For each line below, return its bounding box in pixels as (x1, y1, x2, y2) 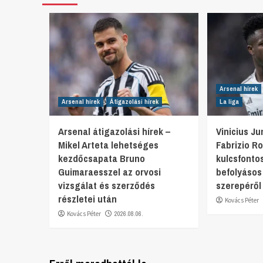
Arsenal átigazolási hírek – (58, 124, 170, 138)
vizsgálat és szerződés (58, 178, 155, 192)
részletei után (58, 191, 117, 205)
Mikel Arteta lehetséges (58, 137, 159, 151)
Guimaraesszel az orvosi (58, 164, 161, 178)
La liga (220, 97, 240, 106)
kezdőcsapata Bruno (58, 151, 145, 165)
